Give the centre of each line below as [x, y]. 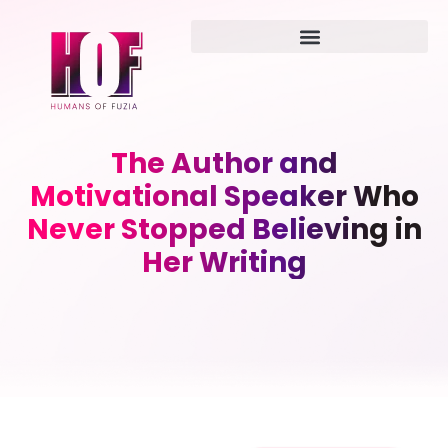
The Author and [224, 163]
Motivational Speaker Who [224, 196]
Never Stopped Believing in [224, 229]
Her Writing [224, 262]
